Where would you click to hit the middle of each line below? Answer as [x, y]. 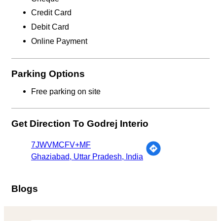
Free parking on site [66, 91]
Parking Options [48, 74]
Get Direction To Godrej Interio [80, 124]
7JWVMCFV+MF [61, 145]
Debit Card [50, 27]
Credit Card [51, 13]
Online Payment [59, 41]
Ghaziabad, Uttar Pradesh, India [87, 157]
